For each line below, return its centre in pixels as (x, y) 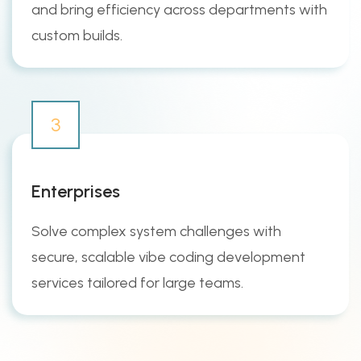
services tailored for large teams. (137, 282)
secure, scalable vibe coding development (168, 257)
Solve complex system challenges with (156, 231)
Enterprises (76, 191)
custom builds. (77, 35)
